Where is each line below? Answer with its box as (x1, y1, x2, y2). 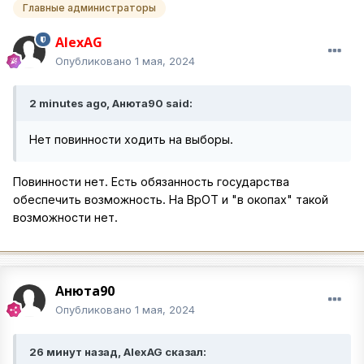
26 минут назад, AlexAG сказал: (29, 344, 206, 358)
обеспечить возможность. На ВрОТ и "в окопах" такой (13, 192, 328, 206)
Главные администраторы (23, 2, 156, 15)
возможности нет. (13, 210, 118, 224)
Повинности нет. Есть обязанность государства (13, 174, 289, 188)
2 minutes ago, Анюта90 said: (29, 96, 193, 110)
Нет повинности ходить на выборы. (29, 132, 233, 146)
